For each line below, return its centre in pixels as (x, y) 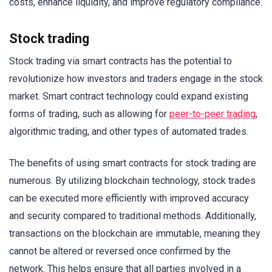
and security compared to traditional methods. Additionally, (133, 216)
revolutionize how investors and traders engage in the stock (136, 78)
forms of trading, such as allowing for (89, 114)
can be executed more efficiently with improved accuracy (129, 199)
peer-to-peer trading (212, 114)
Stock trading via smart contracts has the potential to (121, 61)
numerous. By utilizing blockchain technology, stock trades (132, 181)
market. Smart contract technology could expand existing (129, 96)
